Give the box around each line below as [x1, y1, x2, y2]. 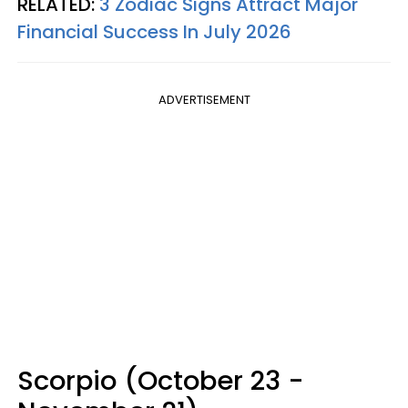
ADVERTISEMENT [158, 91, 250, 109]
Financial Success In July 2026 [17, 19, 291, 46]
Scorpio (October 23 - [17, 362, 304, 400]
